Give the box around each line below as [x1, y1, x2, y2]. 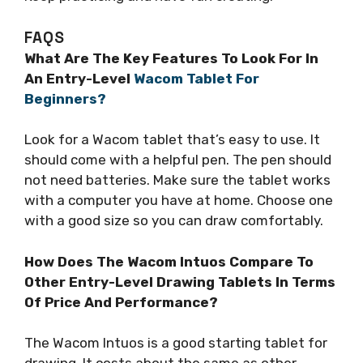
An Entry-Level [24, 70, 134, 87]
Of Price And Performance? [24, 293, 218, 310]
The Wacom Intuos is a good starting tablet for [24, 335, 327, 352]
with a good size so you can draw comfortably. [24, 212, 323, 229]
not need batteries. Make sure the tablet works [24, 172, 331, 189]
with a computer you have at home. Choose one [24, 192, 333, 209]
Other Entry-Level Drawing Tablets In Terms [24, 273, 335, 290]
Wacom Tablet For [134, 70, 259, 87]
